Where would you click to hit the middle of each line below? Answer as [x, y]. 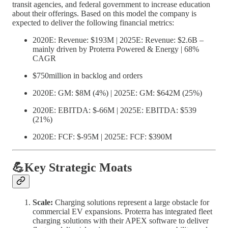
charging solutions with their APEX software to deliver [121, 221]
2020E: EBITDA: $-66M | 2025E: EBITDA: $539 [115, 110]
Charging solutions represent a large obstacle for [132, 203]
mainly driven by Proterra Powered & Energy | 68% [116, 49]
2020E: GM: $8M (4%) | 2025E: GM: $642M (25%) [117, 93]
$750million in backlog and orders [88, 75]
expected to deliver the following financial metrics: [93, 22]
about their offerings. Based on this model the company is [104, 13]
